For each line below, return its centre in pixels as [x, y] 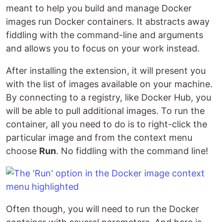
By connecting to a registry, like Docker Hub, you [109, 97]
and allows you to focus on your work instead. [103, 48]
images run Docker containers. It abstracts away [108, 22]
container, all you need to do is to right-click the [107, 124]
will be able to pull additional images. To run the [105, 111]
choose [23, 151]
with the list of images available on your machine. [109, 84]
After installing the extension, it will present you [106, 71]
